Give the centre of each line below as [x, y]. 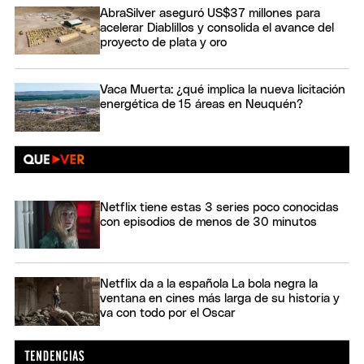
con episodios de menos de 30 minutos [208, 222]
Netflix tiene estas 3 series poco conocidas [219, 207]
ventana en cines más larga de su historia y [220, 299]
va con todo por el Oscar [168, 314]
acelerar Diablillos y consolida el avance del [217, 28]
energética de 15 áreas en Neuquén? [201, 105]
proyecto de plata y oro [163, 43]
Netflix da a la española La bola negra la [209, 284]
